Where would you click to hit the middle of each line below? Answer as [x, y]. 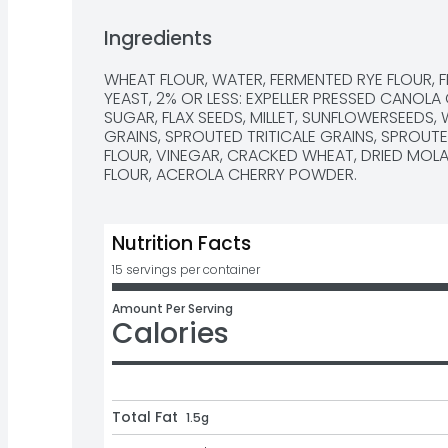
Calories [170, 333]
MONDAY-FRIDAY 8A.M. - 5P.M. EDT [230, 26]
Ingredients [158, 38]
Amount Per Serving [172, 308]
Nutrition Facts [181, 243]
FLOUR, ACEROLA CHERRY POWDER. [230, 174]
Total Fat [145, 417]
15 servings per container [186, 269]
